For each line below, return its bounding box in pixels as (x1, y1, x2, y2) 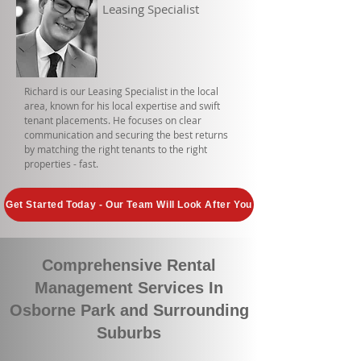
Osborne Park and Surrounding (9, 301, 249, 319)
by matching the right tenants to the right (24, 143, 207, 156)
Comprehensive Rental (42, 256, 216, 274)
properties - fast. (24, 157, 98, 170)
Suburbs (97, 324, 161, 342)
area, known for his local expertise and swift (24, 99, 220, 112)
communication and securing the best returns (24, 128, 228, 141)
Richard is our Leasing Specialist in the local (24, 85, 218, 98)
